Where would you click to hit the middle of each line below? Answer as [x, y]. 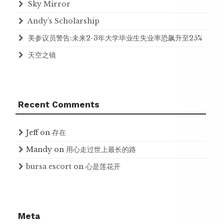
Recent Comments [59, 104]
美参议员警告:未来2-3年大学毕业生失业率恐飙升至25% [115, 38]
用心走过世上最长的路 [101, 149]
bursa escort [49, 166]
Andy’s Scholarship [63, 21]
